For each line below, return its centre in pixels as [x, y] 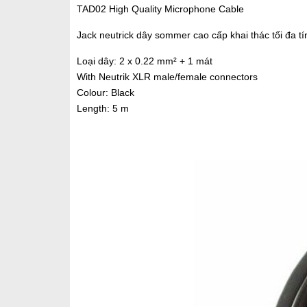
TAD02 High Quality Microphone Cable [160, 9]
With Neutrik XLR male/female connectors [167, 77]
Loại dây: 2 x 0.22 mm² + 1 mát [145, 61]
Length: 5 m [103, 108]
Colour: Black [106, 93]
